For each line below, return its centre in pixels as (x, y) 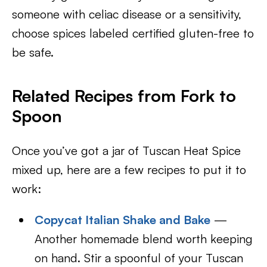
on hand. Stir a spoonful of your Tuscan (139, 258)
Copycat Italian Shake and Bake (123, 220)
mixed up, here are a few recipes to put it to (129, 170)
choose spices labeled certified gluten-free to (133, 33)
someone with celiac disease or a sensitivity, (127, 14)
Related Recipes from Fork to (124, 96)
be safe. (33, 52)
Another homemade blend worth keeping (144, 239)
